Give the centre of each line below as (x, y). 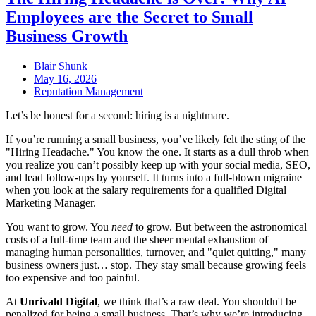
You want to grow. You (59, 226)
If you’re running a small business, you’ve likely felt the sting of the (156, 139)
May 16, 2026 (65, 78)
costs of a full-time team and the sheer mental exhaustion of (137, 239)
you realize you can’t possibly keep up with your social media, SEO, (158, 164)
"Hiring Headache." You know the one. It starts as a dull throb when (157, 152)
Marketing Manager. (51, 202)
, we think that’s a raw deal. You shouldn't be (197, 301)
